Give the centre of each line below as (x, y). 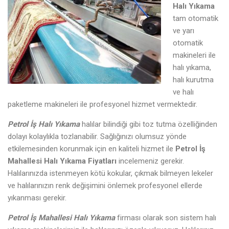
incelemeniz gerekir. (151, 161)
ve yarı (183, 30)
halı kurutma (193, 79)
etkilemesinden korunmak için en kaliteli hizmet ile (91, 148)
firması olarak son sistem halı (166, 217)
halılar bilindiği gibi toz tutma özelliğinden (148, 124)
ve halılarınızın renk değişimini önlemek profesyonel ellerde (105, 185)
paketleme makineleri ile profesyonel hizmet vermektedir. (102, 104)
